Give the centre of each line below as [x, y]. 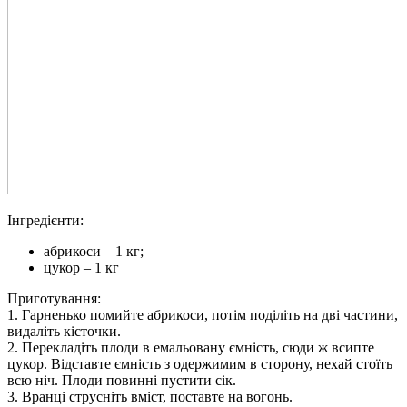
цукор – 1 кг [81, 267]
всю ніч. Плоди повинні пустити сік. [122, 380]
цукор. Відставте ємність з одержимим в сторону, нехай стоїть [200, 363]
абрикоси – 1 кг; [94, 251]
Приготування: [54, 298]
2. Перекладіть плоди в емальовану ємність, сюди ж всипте [191, 347]
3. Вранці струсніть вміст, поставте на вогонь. [150, 396]
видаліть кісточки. [64, 331]
